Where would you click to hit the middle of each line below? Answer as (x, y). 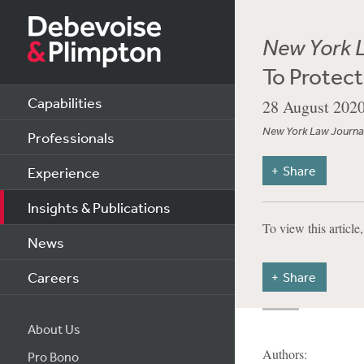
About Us (54, 329)
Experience (63, 172)
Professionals (71, 137)
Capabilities (65, 102)
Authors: (284, 354)
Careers (53, 277)
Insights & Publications (99, 207)
